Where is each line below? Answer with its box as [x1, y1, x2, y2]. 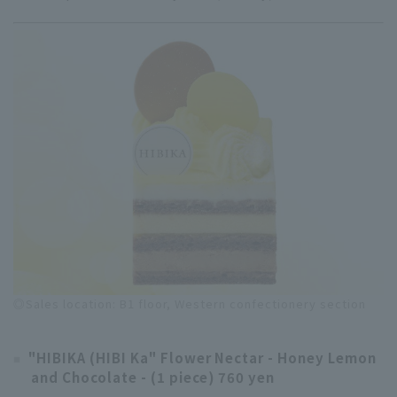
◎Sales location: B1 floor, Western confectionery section [13, 294, 366, 312]
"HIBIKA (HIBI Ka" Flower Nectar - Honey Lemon [27, 347, 378, 367]
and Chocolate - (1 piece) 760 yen [31, 367, 276, 386]
